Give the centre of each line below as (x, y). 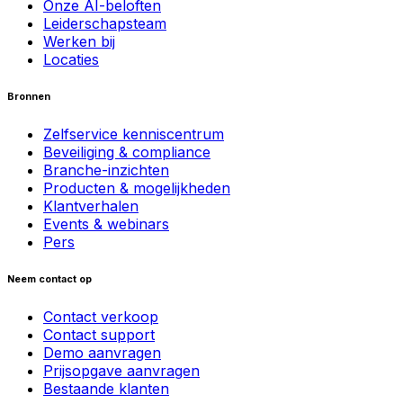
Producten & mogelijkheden (137, 188)
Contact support (99, 334)
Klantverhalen (91, 206)
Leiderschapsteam (105, 23)
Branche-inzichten (106, 170)
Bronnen (29, 96)
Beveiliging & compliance (127, 152)
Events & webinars (106, 224)
